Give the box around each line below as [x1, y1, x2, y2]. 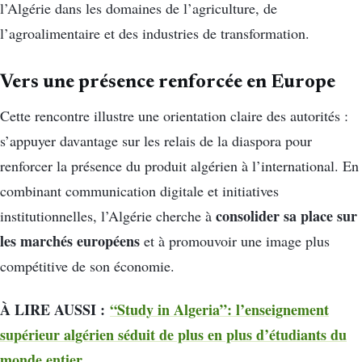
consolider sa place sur [216, 205, 357, 227]
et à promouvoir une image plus [140, 231, 330, 251]
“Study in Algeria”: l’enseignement [110, 298, 329, 320]
